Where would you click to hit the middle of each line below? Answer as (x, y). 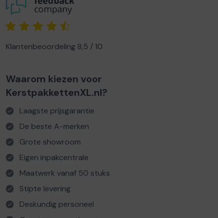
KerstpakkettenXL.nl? (57, 93)
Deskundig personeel (57, 204)
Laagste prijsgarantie (57, 111)
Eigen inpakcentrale (54, 158)
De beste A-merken (54, 127)
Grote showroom (50, 142)
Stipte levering (45, 189)
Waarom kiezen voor (54, 79)
